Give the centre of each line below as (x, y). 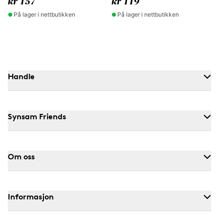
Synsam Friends (37, 116)
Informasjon (31, 197)
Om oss (21, 156)
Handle (21, 76)
